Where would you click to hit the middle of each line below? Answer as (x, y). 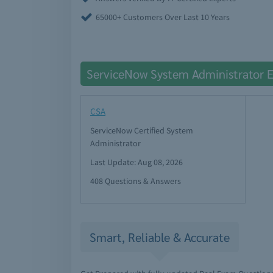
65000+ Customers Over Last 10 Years (163, 17)
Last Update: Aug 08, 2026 (136, 162)
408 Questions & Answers (136, 181)
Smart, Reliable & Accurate (160, 237)
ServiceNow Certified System (142, 130)
